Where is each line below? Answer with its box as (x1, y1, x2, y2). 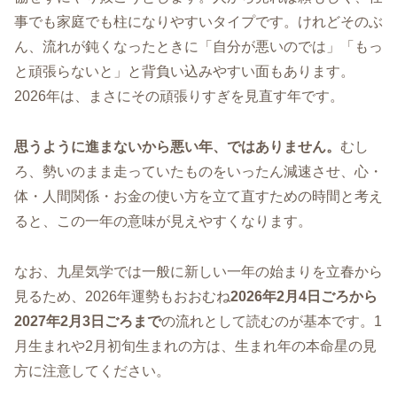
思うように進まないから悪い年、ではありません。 (14, 138, 340, 154)
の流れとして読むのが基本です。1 (161, 313, 382, 329)
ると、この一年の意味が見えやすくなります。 (14, 213, 312, 229)
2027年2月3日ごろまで (14, 313, 161, 329)
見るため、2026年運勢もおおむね (14, 288, 230, 304)
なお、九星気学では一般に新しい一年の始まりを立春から (14, 263, 383, 279)
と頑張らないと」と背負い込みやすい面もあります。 (14, 64, 354, 80)
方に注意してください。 (14, 362, 170, 378)
